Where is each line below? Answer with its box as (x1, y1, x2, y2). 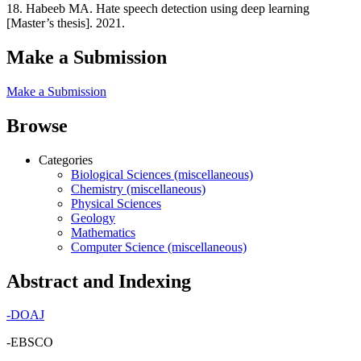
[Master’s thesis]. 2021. (6, 15, 125, 30)
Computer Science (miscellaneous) (71, 239, 247, 254)
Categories (39, 152, 93, 167)
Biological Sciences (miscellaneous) (71, 167, 253, 181)
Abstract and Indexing (6, 270, 191, 292)
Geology (71, 210, 115, 225)
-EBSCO (6, 335, 53, 350)
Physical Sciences (71, 196, 161, 210)
